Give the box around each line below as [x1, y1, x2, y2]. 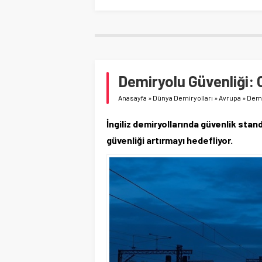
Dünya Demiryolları [153, 93, 213, 102]
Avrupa [219, 93, 241, 102]
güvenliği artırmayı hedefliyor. [106, 134, 233, 146]
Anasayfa [118, 93, 147, 102]
